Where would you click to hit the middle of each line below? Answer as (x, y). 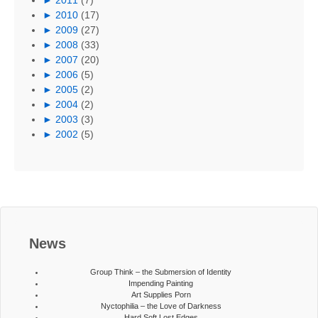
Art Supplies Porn (161, 294)
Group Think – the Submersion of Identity (161, 272)
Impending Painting (161, 283)
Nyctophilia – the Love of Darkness (161, 306)
